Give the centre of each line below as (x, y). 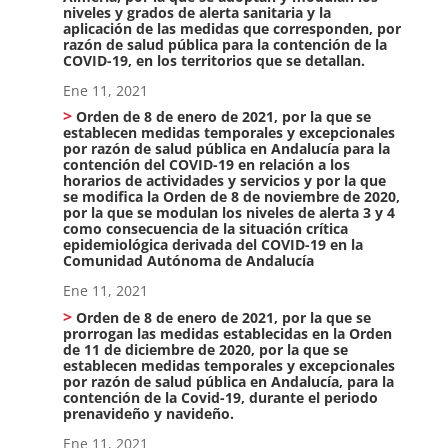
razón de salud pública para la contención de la (224, 44)
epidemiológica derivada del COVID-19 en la (212, 245)
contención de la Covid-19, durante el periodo (220, 398)
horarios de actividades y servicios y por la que (224, 181)
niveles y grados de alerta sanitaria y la (196, 12)
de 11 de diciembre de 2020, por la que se (205, 350)
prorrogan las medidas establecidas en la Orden (227, 334)
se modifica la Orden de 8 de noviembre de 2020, (231, 197)
